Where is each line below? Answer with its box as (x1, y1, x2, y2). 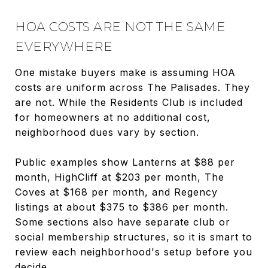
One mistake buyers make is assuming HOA (15, 66, 236, 78)
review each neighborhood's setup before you (15, 245, 252, 258)
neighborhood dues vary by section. (15, 126, 199, 138)
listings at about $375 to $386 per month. (15, 200, 229, 213)
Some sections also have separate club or (15, 215, 230, 228)
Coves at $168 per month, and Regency (15, 185, 218, 198)
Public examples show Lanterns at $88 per (15, 156, 235, 168)
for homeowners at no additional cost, (15, 111, 211, 123)
